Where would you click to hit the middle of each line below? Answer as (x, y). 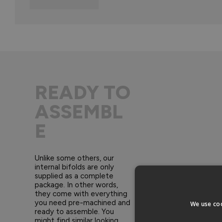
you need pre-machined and (83, 203)
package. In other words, (76, 185)
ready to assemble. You (74, 212)
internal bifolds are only (74, 167)
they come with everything (81, 194)
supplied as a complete (74, 176)
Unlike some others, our (74, 158)
